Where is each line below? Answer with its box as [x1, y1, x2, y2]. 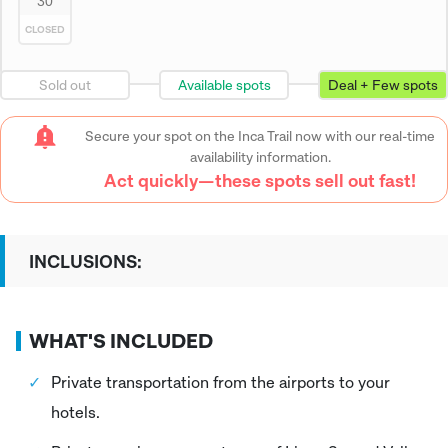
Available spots [177, 76, 271, 94]
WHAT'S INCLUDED [29, 328, 213, 354]
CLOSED [24, 23, 65, 36]
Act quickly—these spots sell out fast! [104, 169, 416, 192]
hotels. [51, 402, 104, 423]
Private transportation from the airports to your [51, 372, 390, 393]
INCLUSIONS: [29, 250, 142, 273]
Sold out [39, 76, 91, 94]
